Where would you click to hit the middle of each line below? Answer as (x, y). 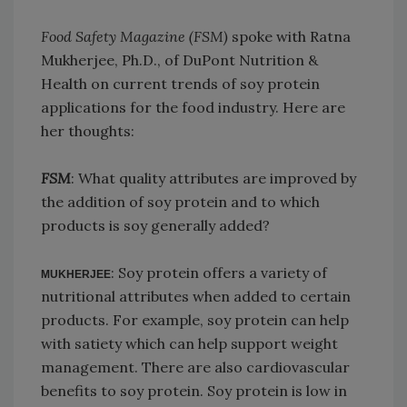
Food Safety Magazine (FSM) (134, 37)
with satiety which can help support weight (189, 344)
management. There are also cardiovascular (195, 367)
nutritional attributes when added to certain (196, 297)
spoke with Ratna (289, 37)
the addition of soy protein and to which (180, 202)
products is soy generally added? (155, 226)
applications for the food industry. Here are (193, 108)
